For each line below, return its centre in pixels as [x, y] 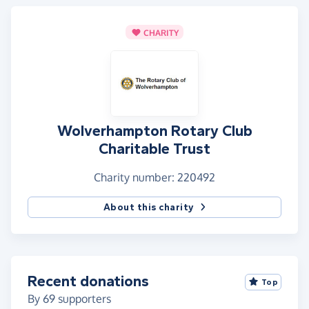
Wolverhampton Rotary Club [154, 131]
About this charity [149, 208]
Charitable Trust [154, 149]
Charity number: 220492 [154, 178]
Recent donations [88, 282]
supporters [83, 299]
